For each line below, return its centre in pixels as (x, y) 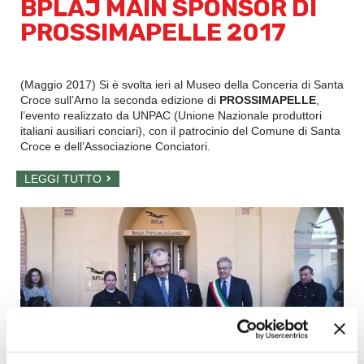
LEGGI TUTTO (63, 178)
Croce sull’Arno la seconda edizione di (120, 100)
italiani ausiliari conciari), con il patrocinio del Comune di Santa (180, 130)
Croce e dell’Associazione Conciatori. (115, 146)
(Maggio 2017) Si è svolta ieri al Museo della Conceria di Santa (182, 84)
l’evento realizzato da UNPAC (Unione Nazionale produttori (171, 115)
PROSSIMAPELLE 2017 (153, 32)
